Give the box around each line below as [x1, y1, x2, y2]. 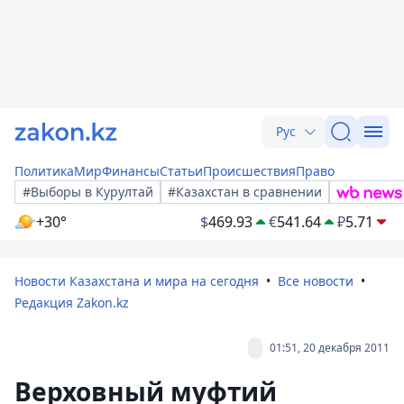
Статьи [160, 162, 203, 179]
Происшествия [203, 162, 296, 179]
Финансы [102, 162, 160, 179]
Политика [14, 162, 74, 179]
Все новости [278, 272, 353, 289]
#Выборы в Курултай [23, 183, 153, 200]
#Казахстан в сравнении [168, 183, 322, 200]
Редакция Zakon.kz [14, 294, 129, 311]
